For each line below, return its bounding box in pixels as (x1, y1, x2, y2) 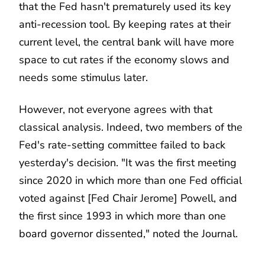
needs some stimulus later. (19, 70, 148, 85)
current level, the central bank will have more (19, 34, 234, 49)
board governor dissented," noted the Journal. (19, 226, 238, 241)
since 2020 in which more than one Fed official (19, 173, 242, 188)
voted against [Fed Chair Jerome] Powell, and (19, 190, 237, 205)
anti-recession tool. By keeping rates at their (19, 17, 231, 31)
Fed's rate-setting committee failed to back (19, 137, 225, 152)
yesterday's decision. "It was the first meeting (19, 155, 237, 170)
